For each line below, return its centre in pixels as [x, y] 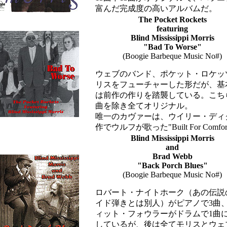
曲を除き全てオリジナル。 [144, 106]
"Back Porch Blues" [172, 165]
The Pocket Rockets [172, 20]
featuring [172, 29]
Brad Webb [172, 156]
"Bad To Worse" [172, 47]
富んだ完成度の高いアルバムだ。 [156, 8]
